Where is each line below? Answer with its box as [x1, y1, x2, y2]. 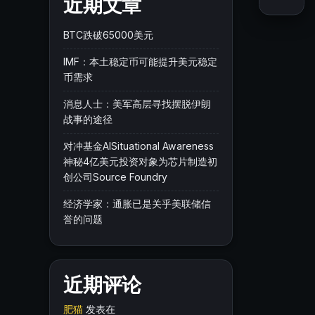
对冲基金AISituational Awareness [63, 140, 214, 152]
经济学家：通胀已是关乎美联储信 [63, 198, 212, 210]
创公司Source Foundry [63, 171, 168, 183]
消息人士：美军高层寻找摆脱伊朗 [63, 98, 212, 110]
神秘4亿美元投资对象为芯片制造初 [63, 155, 218, 167]
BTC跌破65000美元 [63, 29, 154, 41]
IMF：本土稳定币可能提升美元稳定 [63, 56, 218, 67]
